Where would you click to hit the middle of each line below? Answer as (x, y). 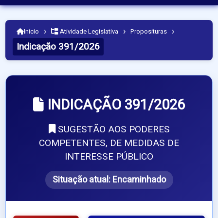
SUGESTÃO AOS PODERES (112, 130)
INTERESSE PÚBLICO (109, 157)
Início (32, 32)
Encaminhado (139, 180)
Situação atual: (82, 180)
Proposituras (149, 32)
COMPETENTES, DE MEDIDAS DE (109, 143)
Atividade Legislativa (89, 32)
